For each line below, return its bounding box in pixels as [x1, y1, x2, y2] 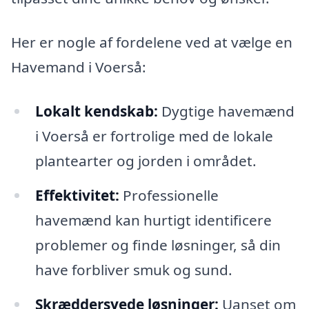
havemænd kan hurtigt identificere [34, 210, 272, 230]
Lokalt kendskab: [34, 101, 158, 121]
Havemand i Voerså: [11, 57, 146, 77]
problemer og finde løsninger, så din [34, 235, 281, 255]
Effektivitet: [34, 185, 119, 205]
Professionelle [119, 185, 219, 205]
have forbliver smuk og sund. [34, 259, 232, 279]
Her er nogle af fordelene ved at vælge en [11, 32, 292, 52]
